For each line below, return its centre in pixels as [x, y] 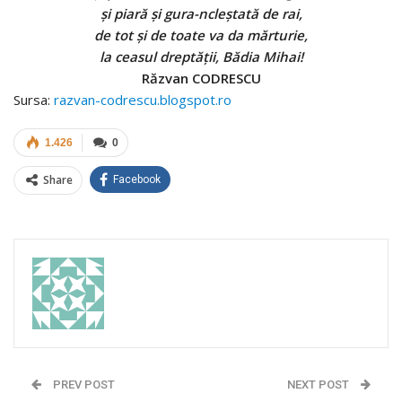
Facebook [137, 179]
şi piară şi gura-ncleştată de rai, [201, 13]
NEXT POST [319, 384]
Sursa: [34, 99]
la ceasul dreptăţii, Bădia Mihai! [201, 56]
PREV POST [83, 384]
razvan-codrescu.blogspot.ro [143, 99]
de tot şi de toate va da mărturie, [201, 35]
